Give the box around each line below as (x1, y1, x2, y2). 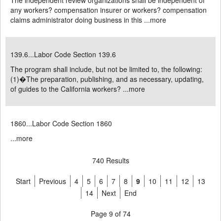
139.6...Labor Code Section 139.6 (10, 49, 116, 59)
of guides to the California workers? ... (10, 84, 129, 94)
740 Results (92, 155, 129, 165)
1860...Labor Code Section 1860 (10, 118, 112, 128)
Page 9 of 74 (90, 209, 131, 219)
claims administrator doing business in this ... (10, 15, 150, 25)
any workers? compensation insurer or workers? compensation (10, 5, 207, 15)
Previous (39, 176, 66, 186)
